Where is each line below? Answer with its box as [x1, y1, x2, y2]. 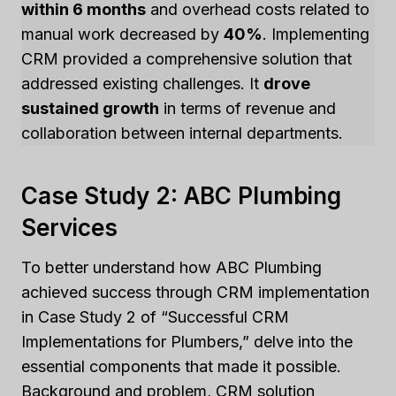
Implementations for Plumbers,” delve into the [21, 332, 353, 351]
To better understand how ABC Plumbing [21, 258, 322, 277]
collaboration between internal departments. [21, 124, 343, 142]
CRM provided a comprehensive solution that [21, 49, 352, 68]
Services [21, 214, 118, 241]
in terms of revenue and [159, 99, 336, 118]
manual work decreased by [21, 25, 224, 43]
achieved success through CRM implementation [21, 283, 369, 301]
